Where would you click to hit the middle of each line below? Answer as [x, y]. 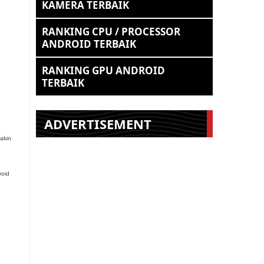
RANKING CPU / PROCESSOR [111, 32]
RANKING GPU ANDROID [103, 70]
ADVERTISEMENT [98, 124]
